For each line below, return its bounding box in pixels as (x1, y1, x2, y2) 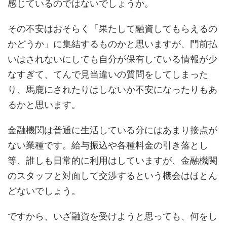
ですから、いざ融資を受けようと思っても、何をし (8, 211, 217, 221)
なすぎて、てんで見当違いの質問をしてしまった (8, 69, 208, 80)
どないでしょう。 (8, 185, 81, 196)
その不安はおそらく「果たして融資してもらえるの (8, 23, 217, 34)
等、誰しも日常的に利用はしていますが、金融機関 (8, 155, 217, 166)
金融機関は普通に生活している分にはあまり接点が (8, 125, 217, 135)
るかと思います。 (8, 99, 81, 110)
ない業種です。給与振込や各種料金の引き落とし (8, 140, 208, 150)
